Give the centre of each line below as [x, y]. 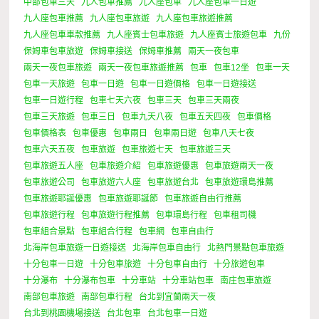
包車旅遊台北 [173, 182]
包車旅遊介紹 [116, 166]
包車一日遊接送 [227, 84]
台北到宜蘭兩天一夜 [178, 297]
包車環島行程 [182, 215]
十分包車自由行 [178, 264]
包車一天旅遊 [49, 84]
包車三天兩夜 [214, 100]
